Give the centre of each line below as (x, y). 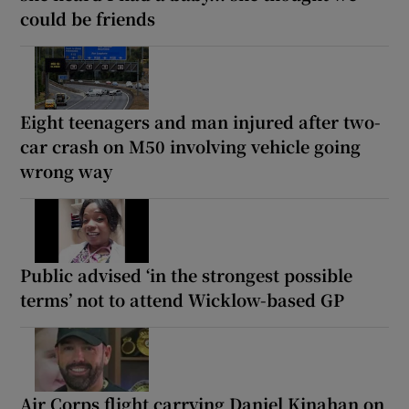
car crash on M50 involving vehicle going (191, 147)
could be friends (88, 18)
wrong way (67, 171)
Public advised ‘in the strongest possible (187, 275)
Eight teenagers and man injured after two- (201, 122)
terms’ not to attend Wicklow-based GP (183, 300)
